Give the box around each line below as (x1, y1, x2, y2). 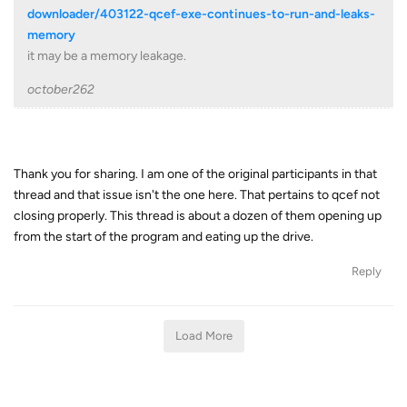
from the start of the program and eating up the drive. (14, 228, 313, 244)
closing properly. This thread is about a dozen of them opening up (14, 207, 382, 223)
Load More (174, 328, 233, 342)
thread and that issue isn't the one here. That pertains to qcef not (14, 186, 380, 203)
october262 (27, 81, 94, 97)
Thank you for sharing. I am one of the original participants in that (14, 165, 377, 182)
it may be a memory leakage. (27, 47, 186, 64)
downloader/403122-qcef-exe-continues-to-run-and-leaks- (27, 5, 375, 22)
